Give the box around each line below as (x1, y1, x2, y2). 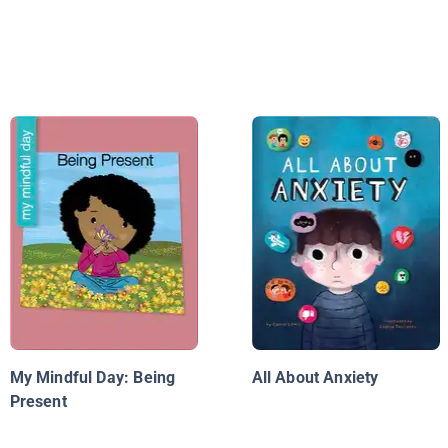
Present (9, 392, 67, 412)
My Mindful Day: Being (9, 368, 176, 388)
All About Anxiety (251, 368, 379, 388)
